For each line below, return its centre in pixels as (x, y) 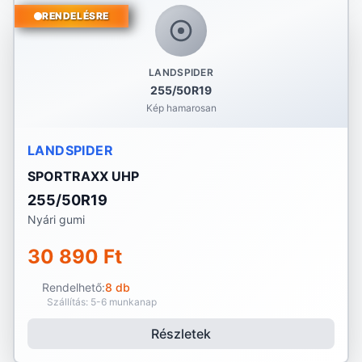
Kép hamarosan (181, 108)
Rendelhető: (73, 287)
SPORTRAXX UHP (83, 176)
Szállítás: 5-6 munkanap (102, 302)
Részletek (181, 334)
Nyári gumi (56, 219)
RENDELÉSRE (76, 16)
